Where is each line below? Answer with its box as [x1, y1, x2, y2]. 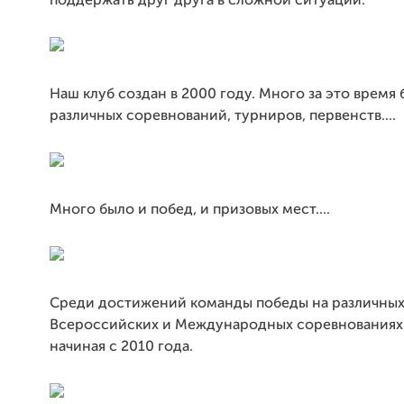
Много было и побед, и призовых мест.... [50, 202, 330, 217]
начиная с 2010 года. [50, 339, 193, 354]
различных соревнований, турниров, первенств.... [50, 108, 396, 124]
